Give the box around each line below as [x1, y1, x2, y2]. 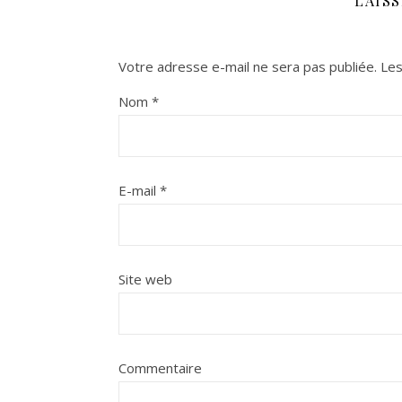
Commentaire [118, 359, 202, 377]
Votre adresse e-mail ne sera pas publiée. [118, 57, 377, 75]
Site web [118, 270, 172, 288]
